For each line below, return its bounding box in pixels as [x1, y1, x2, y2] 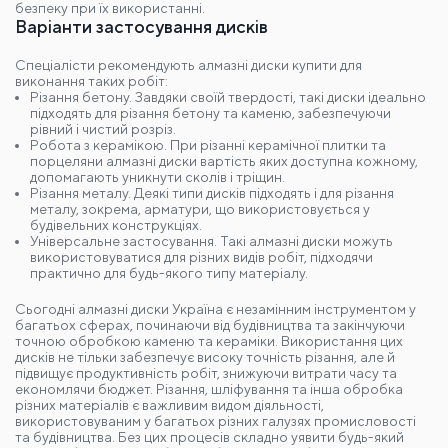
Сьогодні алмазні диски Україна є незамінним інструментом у [15, 297, 416, 313]
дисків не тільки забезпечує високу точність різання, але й [15, 345, 395, 361]
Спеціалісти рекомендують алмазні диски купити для [15, 53, 362, 69]
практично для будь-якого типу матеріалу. [30, 261, 308, 277]
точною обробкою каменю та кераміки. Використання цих [15, 329, 403, 345]
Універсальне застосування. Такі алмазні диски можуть [30, 229, 393, 245]
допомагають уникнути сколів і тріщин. [30, 165, 285, 181]
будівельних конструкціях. [30, 213, 202, 229]
